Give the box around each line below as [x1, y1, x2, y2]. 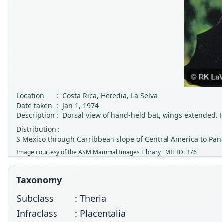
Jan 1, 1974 [62, 101, 99, 110]
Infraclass [17, 207, 57, 219]
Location [16, 91, 44, 100]
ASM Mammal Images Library [78, 148, 161, 156]
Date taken [16, 101, 52, 110]
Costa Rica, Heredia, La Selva [62, 91, 158, 100]
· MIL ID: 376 [161, 148, 197, 156]
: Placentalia [75, 207, 126, 219]
